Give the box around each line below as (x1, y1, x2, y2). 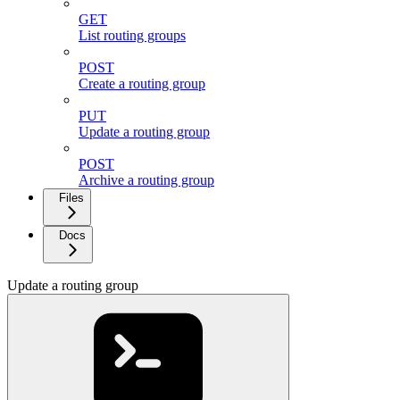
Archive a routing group (79, 172, 214, 188)
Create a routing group (79, 76, 205, 92)
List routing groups (79, 28, 186, 44)
